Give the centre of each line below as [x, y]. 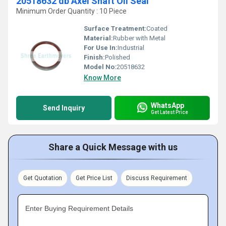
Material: [98, 38]
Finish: [94, 57]
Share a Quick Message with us [113, 147]
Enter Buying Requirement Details [79, 208]
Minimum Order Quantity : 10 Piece [71, 11]
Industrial [131, 48]
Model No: [100, 67]
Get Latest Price [169, 112]
